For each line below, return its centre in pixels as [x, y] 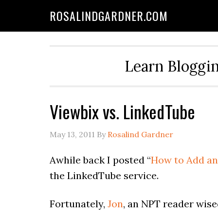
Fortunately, [79, 204]
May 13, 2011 [72, 134]
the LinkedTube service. [104, 175]
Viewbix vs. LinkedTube [122, 111]
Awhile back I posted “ [100, 160]
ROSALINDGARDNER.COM [109, 16]
